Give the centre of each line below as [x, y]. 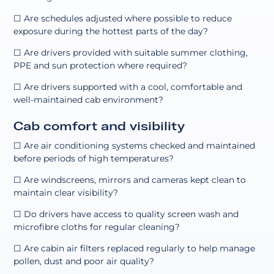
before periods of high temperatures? [94, 158]
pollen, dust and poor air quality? [84, 261]
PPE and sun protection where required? [101, 65]
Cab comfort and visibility [99, 125]
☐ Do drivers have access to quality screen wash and [126, 214]
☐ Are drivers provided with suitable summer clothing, [131, 52]
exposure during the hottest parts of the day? [111, 31]
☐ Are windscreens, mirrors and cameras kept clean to [130, 180]
